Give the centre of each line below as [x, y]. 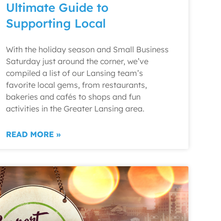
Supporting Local [56, 23]
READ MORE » [33, 134]
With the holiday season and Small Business [87, 49]
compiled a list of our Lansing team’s [74, 73]
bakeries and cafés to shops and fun [73, 97]
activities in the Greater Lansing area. [75, 109]
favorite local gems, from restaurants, [76, 85]
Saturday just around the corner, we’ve [77, 61]
